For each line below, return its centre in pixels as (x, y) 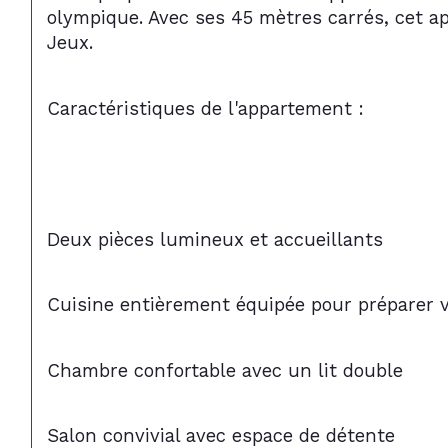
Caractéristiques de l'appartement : (206, 108)
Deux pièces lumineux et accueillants (215, 239)
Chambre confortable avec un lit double (225, 370)
